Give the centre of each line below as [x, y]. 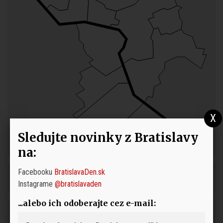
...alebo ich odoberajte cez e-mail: [87, 203]
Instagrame [36, 184]
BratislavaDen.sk [80, 172]
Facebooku [36, 172]
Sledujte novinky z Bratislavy [108, 138]
